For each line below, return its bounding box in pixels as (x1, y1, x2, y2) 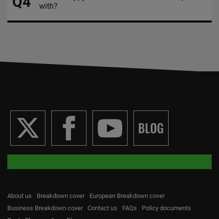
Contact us (88, 204, 117, 212)
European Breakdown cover (89, 192, 165, 199)
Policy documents (142, 204, 191, 212)
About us (7, 192, 32, 199)
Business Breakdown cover (7, 204, 83, 212)
